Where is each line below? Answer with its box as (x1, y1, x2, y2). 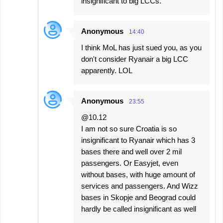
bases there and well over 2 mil (81, 147, 182, 156)
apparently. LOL (81, 66, 132, 75)
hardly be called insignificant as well (81, 204, 196, 213)
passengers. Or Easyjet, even (81, 158, 178, 167)
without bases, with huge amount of (81, 170, 195, 179)
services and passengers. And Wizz (81, 181, 198, 190)
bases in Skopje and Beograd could (81, 193, 196, 202)
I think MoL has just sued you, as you (81, 43, 202, 52)
